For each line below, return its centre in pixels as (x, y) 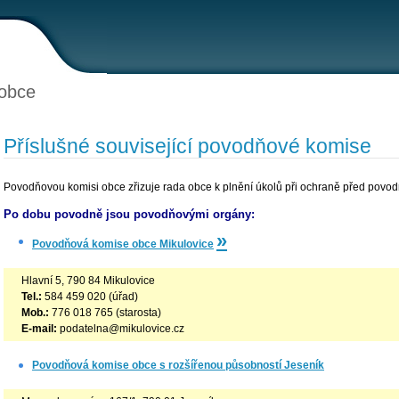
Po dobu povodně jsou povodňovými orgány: (129, 214)
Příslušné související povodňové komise (187, 146)
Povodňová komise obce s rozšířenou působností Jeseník (178, 365)
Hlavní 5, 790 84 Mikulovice (88, 280)
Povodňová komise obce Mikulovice (123, 244)
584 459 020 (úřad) (90, 296)
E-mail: (39, 328)
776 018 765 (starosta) (105, 312)
